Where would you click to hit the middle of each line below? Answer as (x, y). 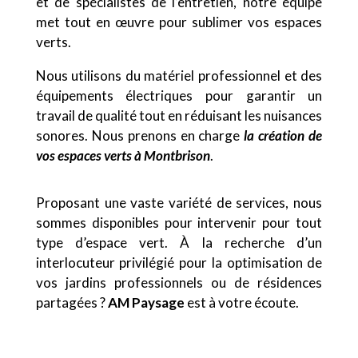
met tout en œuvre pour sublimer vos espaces (179, 22)
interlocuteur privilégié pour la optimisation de (179, 263)
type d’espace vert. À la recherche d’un (179, 243)
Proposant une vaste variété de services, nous (179, 203)
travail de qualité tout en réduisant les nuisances (179, 115)
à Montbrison (171, 155)
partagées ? (72, 302)
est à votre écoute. (241, 302)
